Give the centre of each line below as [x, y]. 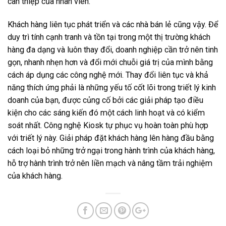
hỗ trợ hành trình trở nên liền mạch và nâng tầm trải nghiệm [110, 163]
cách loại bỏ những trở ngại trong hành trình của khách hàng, [111, 150]
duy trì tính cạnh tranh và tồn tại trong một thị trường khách [109, 37]
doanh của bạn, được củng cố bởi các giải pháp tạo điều [105, 100]
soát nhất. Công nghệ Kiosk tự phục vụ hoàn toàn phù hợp [108, 125]
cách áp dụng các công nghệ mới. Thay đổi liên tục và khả [108, 75]
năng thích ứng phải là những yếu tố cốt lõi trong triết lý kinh [112, 87]
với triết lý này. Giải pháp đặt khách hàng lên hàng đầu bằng [111, 138]
